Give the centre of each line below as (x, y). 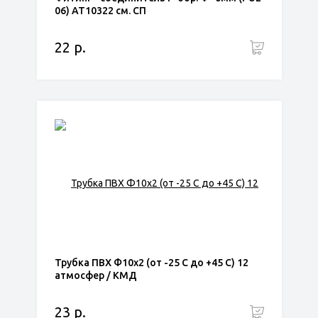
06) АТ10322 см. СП (100, 11)
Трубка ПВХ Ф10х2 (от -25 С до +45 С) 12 (151, 263)
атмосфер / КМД (95, 275)
